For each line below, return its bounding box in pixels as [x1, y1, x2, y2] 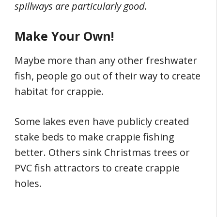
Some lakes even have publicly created [15, 115, 189, 128]
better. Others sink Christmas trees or [15, 146, 190, 159]
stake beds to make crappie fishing [15, 130, 174, 143]
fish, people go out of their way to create [15, 69, 201, 82]
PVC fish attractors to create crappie [15, 161, 180, 174]
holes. [15, 177, 42, 190]
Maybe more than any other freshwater [15, 54, 197, 67]
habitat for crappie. [15, 85, 104, 98]
